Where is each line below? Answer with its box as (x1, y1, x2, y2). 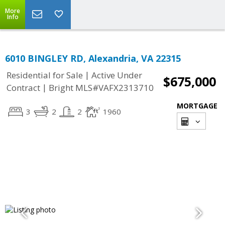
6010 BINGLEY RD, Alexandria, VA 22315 (5, 52, 181, 64)
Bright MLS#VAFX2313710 (49, 82, 154, 94)
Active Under (91, 69, 142, 81)
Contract (7, 82, 40, 94)
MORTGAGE (177, 101, 217, 110)
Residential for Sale (7, 69, 83, 81)
